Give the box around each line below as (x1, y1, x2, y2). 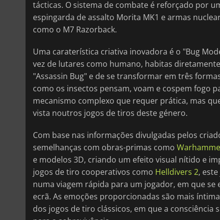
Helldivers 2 (155, 166, 198, 178)
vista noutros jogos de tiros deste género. (33, 108, 188, 119)
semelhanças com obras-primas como (33, 142, 177, 153)
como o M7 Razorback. (33, 24, 117, 35)
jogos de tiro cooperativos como (33, 166, 155, 178)
